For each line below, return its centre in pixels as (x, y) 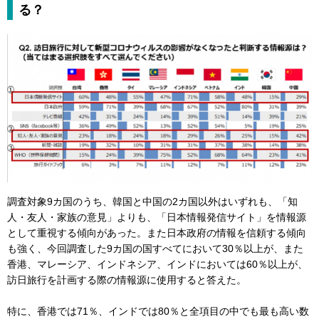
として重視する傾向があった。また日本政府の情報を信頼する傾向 (157, 233)
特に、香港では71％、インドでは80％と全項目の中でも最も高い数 (158, 312)
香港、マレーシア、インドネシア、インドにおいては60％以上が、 (157, 265)
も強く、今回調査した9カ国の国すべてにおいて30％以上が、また (155, 249)
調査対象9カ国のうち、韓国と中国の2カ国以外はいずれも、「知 (152, 202)
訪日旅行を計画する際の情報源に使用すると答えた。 (127, 280)
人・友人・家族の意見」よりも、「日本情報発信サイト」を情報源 (157, 218)
